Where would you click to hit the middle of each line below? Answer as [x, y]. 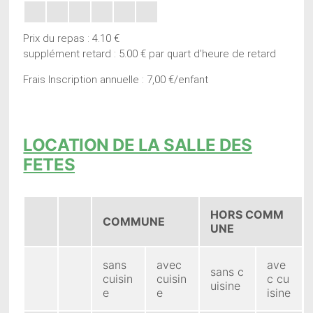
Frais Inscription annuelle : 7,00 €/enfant [116, 79]
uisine [226, 285]
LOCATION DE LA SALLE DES [138, 145]
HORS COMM [247, 214]
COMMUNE [134, 221]
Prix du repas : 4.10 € [72, 38]
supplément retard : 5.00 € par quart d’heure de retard [150, 53]
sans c [227, 271]
